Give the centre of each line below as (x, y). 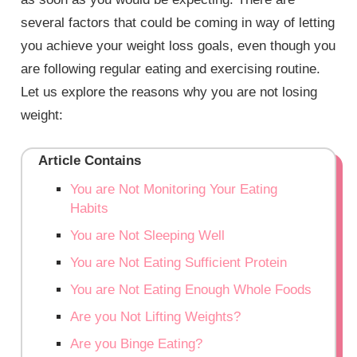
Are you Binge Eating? (137, 343)
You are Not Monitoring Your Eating (174, 189)
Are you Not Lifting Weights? (156, 316)
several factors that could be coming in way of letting (178, 23)
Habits (90, 208)
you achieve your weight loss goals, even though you (178, 46)
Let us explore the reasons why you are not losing (169, 92)
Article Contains (90, 160)
